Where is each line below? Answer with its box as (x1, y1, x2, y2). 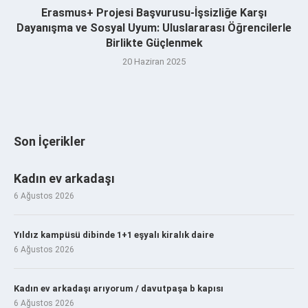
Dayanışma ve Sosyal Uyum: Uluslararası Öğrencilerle (16, 21, 291, 34)
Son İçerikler (14, 133, 85, 148)
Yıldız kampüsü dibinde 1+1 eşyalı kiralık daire (14, 229, 214, 240)
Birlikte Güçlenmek (105, 36, 203, 49)
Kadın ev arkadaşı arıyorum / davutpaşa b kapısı (14, 283, 223, 294)
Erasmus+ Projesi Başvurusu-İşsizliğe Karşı (41, 5, 267, 19)
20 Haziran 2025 (122, 56, 186, 67)
